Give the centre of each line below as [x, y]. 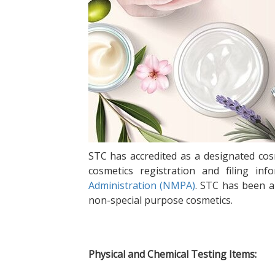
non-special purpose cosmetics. [160, 200]
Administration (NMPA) [141, 185]
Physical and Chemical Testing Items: [172, 254]
